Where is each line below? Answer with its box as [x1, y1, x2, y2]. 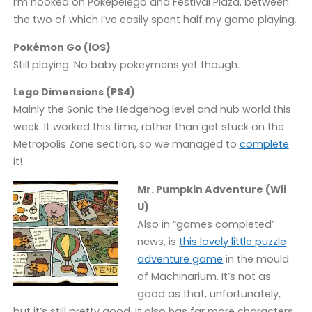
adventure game [137, 251, 224, 266]
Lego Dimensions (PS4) [13, 85, 135, 100]
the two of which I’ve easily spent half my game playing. [13, 13, 297, 27]
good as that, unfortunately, [137, 286, 281, 301]
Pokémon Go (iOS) [13, 40, 111, 54]
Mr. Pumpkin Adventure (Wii [137, 182, 287, 196]
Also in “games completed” [137, 217, 276, 231]
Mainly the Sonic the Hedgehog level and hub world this [13, 102, 291, 117]
